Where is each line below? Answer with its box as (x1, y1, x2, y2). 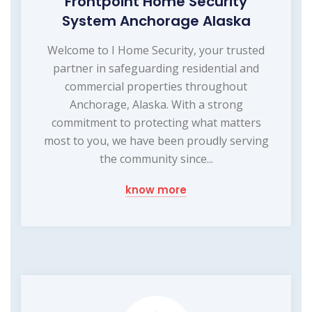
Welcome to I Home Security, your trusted (47, 42, 265, 58)
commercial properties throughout (65, 78, 247, 94)
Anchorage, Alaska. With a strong (69, 96, 243, 112)
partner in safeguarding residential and (53, 60, 259, 76)
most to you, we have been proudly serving (43, 132, 269, 148)
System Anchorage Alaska (61, 10, 251, 31)
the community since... (99, 150, 213, 166)
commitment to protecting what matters (51, 114, 261, 130)
